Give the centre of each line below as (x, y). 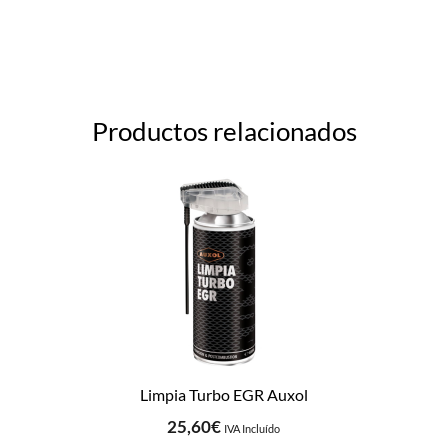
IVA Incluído (252, 428)
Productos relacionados (224, 130)
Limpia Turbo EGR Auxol (223, 395)
